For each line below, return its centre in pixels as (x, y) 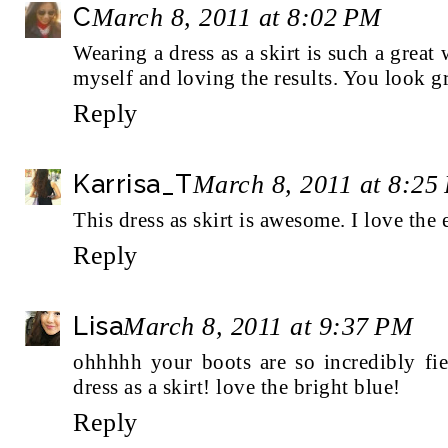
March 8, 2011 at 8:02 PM (236, 17)
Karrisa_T (133, 183)
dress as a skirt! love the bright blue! (237, 386)
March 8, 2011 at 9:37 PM (268, 326)
